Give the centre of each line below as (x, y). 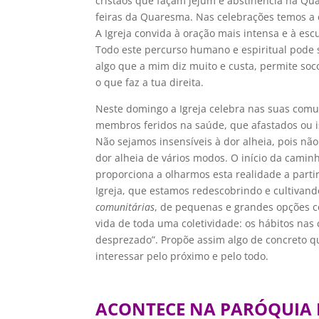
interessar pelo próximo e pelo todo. (182, 256)
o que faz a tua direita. (150, 82)
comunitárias (125, 207)
